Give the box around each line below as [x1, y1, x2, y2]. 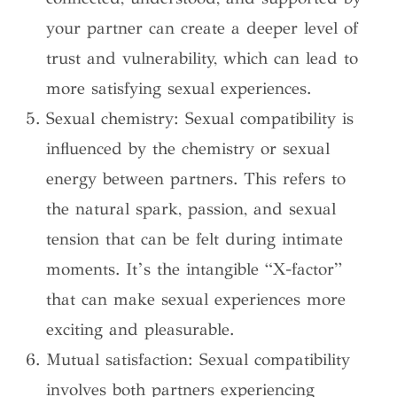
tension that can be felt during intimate [46, 228, 344, 249]
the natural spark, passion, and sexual [46, 198, 337, 219]
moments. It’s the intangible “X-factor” [46, 258, 343, 279]
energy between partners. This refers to [46, 167, 346, 189]
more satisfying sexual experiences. [46, 77, 312, 98]
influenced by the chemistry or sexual [46, 137, 331, 159]
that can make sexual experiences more [46, 288, 346, 309]
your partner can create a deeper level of [46, 17, 359, 38]
